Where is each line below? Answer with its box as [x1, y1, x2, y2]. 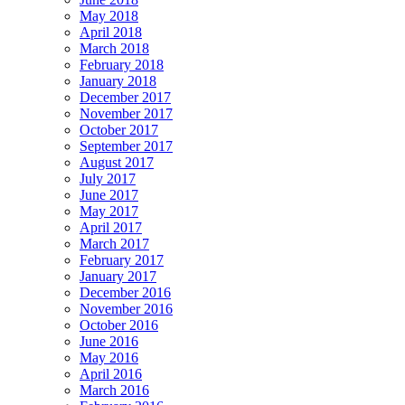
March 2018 [80, 40, 149, 56]
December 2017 [80, 89, 171, 105]
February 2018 [80, 56, 164, 72]
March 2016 [80, 381, 149, 398]
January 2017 [80, 268, 156, 284]
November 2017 [80, 105, 173, 121]
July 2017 [80, 170, 136, 186]
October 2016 [80, 316, 158, 333]
